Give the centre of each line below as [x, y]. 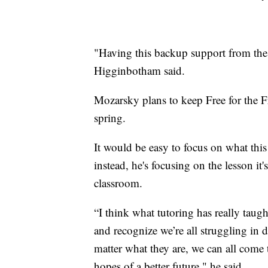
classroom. [118, 182]
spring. [110, 117]
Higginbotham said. [139, 70]
